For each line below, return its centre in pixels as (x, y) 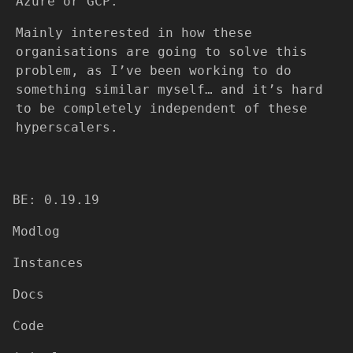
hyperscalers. (67, 127)
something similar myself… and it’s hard (169, 89)
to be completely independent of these (162, 108)
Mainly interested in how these (134, 33)
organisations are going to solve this (162, 52)
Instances (48, 263)
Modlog (36, 231)
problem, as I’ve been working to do (154, 71)
